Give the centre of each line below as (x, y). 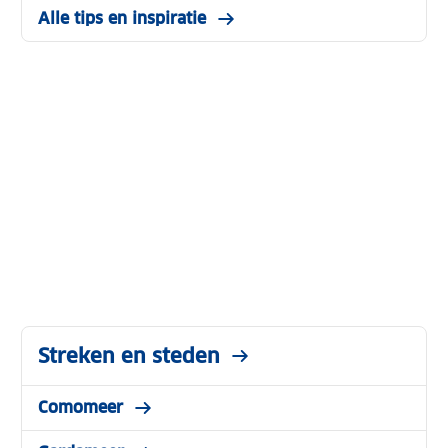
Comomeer (81, 407)
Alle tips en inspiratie (122, 18)
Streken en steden (129, 355)
